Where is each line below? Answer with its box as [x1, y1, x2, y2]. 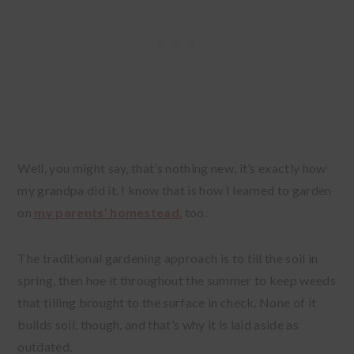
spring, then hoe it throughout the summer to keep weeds [17, 272, 336, 288]
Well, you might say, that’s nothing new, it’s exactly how [17, 160, 326, 175]
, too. [179, 204, 213, 220]
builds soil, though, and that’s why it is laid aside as [17, 316, 299, 332]
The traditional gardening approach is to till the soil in [17, 250, 318, 265]
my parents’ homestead [34, 204, 180, 220]
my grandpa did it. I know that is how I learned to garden [17, 182, 332, 198]
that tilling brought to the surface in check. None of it [17, 294, 317, 310]
